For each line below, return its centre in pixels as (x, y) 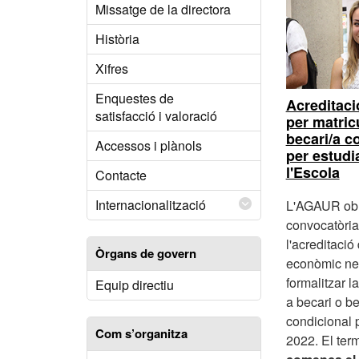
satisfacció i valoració (156, 116)
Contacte (121, 175)
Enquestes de (135, 98)
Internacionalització (151, 205)
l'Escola (313, 172)
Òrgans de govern (146, 253)
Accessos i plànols (149, 145)
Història (117, 39)
